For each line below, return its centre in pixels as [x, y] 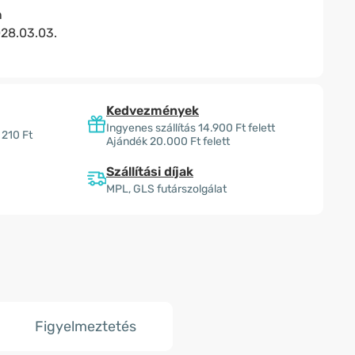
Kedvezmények [153, 111]
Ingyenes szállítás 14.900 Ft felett [191, 128]
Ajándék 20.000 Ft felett [168, 141]
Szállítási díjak [150, 172]
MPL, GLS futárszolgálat [166, 189]
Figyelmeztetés [85, 326]
